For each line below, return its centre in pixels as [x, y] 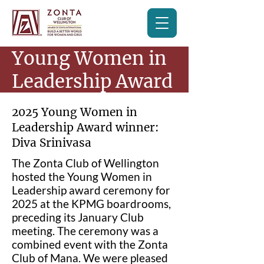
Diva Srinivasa [52, 143]
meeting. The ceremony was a [85, 231]
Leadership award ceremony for [91, 190]
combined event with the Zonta [90, 244]
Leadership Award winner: [85, 127]
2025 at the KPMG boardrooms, [91, 204]
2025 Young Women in [75, 112]
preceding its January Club [78, 217]
